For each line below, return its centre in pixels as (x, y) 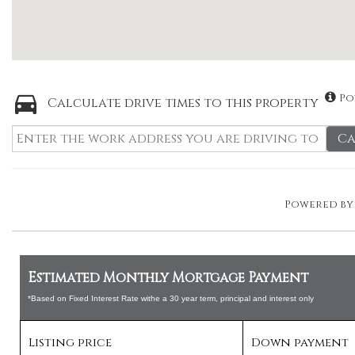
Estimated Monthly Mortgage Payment (168, 278)
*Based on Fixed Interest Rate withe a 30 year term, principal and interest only (171, 298)
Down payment (300, 343)
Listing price (70, 343)
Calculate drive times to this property (183, 103)
